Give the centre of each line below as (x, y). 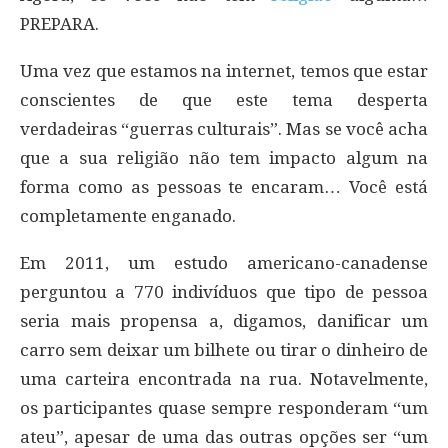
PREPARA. (59, 23)
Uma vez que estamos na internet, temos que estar (224, 70)
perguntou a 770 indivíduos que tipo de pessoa (224, 291)
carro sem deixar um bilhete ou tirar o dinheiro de (224, 349)
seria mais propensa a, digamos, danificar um (224, 320)
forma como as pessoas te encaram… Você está (224, 186)
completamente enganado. (128, 215)
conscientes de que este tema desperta (224, 99)
